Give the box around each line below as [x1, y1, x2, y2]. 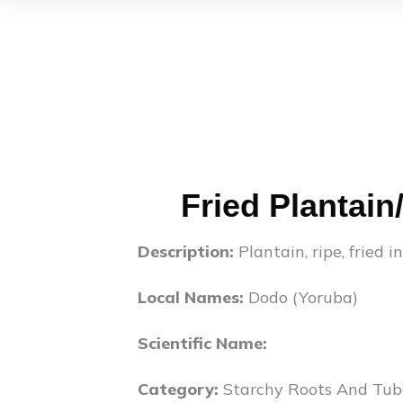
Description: [138, 241, 238, 262]
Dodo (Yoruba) [248, 287, 358, 308]
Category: [138, 379, 219, 399]
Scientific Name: [138, 333, 267, 354]
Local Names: [138, 287, 244, 308]
